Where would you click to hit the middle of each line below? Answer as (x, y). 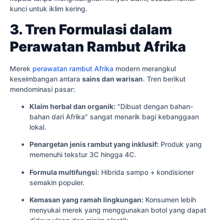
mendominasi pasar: (42, 89)
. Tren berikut (164, 79)
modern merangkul (145, 68)
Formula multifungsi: (64, 172)
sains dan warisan (112, 79)
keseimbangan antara (46, 79)
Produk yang (180, 144)
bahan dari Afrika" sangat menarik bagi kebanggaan (114, 116)
